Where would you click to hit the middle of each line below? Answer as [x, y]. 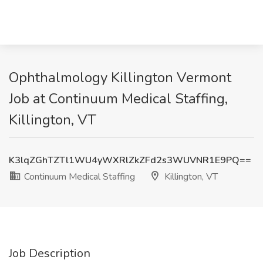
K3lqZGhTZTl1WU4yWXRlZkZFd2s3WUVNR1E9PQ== [130, 160]
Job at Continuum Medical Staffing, [118, 99]
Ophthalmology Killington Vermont [120, 77]
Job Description [50, 253]
